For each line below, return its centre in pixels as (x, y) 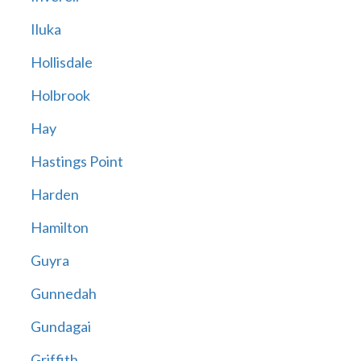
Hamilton (59, 228)
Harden (54, 195)
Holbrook (60, 95)
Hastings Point (77, 162)
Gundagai (60, 327)
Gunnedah (63, 294)
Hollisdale (61, 62)
